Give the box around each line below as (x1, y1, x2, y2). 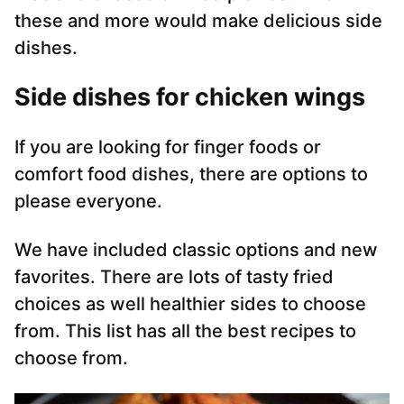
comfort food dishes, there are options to (14, 163, 368, 186)
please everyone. (14, 190, 162, 213)
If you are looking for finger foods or (14, 136, 321, 159)
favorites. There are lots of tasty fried (14, 266, 334, 289)
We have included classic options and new (14, 239, 378, 262)
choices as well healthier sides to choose (14, 293, 366, 316)
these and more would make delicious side (14, 10, 382, 32)
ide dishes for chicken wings (31, 82, 365, 113)
